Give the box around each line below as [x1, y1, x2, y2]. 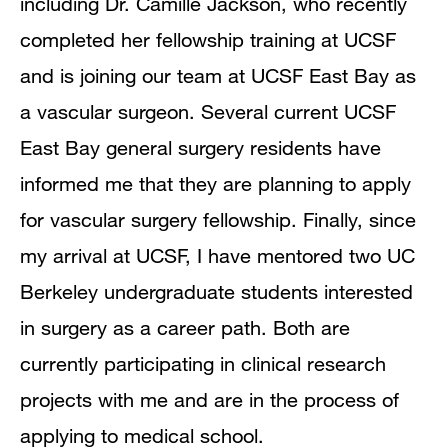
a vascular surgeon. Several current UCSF [20, 100, 396, 123]
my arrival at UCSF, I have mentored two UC [20, 244, 415, 267]
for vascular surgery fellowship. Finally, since [20, 208, 416, 231]
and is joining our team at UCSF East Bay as [20, 64, 416, 87]
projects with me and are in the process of [20, 388, 399, 411]
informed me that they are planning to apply [20, 172, 411, 195]
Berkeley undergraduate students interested [20, 280, 413, 303]
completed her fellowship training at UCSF [20, 28, 396, 51]
